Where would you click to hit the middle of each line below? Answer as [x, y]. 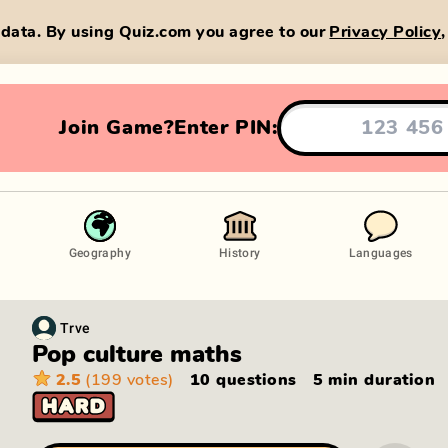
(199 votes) [129, 380]
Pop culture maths [137, 355]
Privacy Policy [385, 31]
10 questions [243, 380]
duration [397, 380]
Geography [99, 252]
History [239, 252]
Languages [380, 252]
